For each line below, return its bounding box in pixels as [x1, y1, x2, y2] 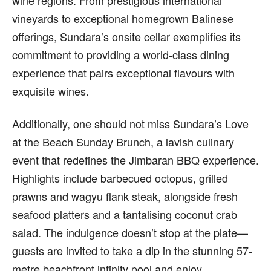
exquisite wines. [12, 83, 89, 99]
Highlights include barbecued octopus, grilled [12, 170, 228, 186]
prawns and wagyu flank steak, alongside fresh [12, 188, 238, 204]
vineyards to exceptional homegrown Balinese [12, 10, 233, 27]
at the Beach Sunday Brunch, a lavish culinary [12, 134, 234, 150]
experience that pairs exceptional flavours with [12, 65, 235, 81]
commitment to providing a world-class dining [12, 47, 229, 63]
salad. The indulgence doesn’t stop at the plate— [12, 224, 248, 241]
